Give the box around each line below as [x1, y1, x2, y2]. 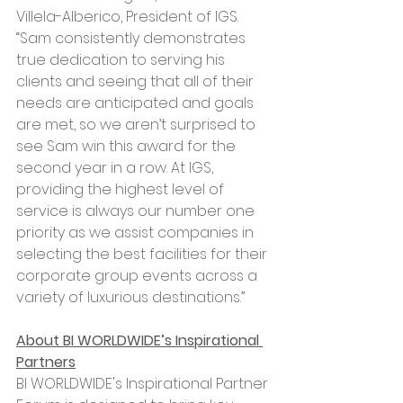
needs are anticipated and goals [16, 92, 257, 113]
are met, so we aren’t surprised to [16, 113, 259, 135]
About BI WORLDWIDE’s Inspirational [16, 329, 263, 351]
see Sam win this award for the [16, 135, 239, 157]
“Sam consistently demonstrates [16, 27, 249, 49]
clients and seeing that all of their [16, 70, 257, 92]
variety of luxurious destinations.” [16, 286, 245, 308]
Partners [16, 351, 76, 372]
